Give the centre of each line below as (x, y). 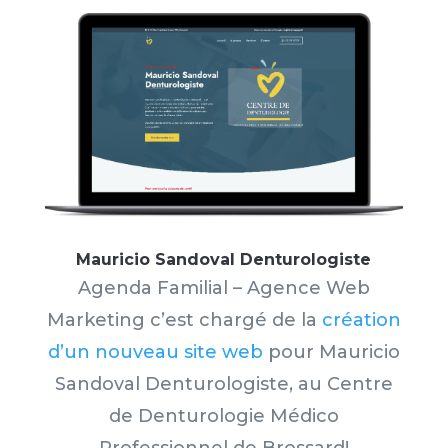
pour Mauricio (331, 352)
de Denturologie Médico (223, 416)
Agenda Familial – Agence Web (223, 288)
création (361, 320)
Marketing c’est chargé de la (184, 320)
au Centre (342, 384)
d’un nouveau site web (155, 352)
